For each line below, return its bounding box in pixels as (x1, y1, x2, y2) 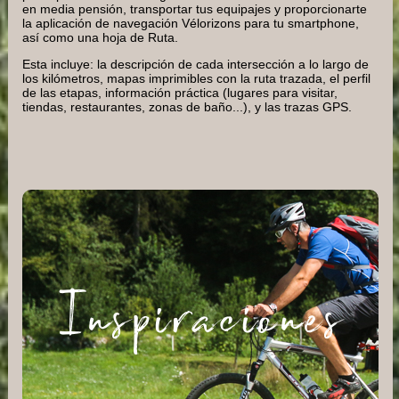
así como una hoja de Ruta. (22, 29, 178, 45)
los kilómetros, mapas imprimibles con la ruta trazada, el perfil (22, 71, 370, 86)
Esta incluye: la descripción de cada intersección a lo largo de (22, 57, 369, 72)
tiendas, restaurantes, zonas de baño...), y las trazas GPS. (22, 100, 352, 115)
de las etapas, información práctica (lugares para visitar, (22, 85, 338, 101)
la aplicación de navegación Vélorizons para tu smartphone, (22, 15, 359, 30)
